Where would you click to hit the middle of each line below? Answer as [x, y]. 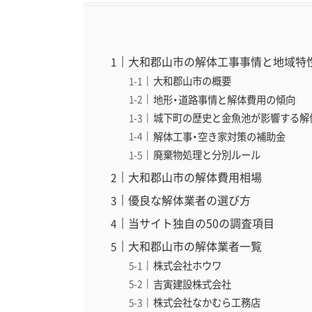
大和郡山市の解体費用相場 [195, 177]
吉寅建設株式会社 [193, 284]
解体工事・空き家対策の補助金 [220, 136]
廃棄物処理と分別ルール [207, 155]
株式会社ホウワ [188, 266]
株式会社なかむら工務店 [207, 303]
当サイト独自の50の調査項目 [202, 223]
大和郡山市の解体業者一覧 [195, 246]
